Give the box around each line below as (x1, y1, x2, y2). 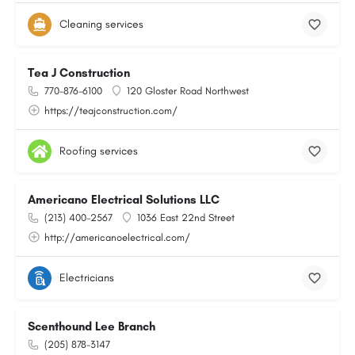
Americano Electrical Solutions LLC (28, 193, 219, 207)
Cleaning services (59, 17, 143, 31)
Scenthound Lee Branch (28, 319, 155, 334)
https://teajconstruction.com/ (44, 105, 177, 116)
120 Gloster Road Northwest (127, 85, 249, 97)
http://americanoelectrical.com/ (44, 231, 190, 243)
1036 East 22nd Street (137, 212, 235, 223)
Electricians (59, 271, 114, 284)
